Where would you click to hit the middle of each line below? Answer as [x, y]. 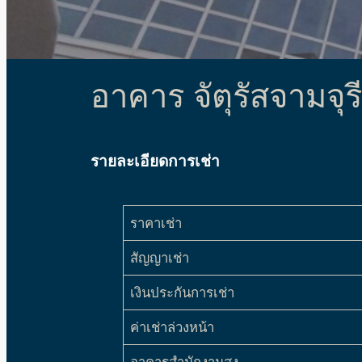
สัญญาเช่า [160, 258]
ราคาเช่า [156, 223]
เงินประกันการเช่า [183, 293]
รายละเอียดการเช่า [155, 161]
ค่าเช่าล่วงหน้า [173, 328]
